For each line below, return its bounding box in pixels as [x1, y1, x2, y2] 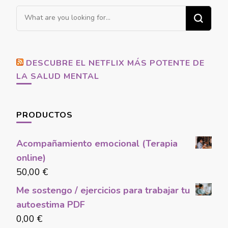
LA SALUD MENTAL [16, 71, 99, 82]
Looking [16, 7, 49, 19]
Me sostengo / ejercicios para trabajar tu [16, 184, 190, 197]
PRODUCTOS [16, 109, 73, 121]
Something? [16, 35, 65, 48]
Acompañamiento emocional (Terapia [16, 137, 178, 150]
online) [16, 152, 46, 164]
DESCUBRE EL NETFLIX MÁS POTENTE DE [26, 58, 205, 69]
